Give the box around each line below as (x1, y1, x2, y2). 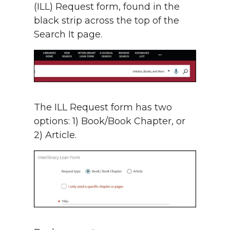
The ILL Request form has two (34, 102, 172, 113)
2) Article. (34, 129, 79, 141)
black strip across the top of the (34, 15, 179, 27)
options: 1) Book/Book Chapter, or (34, 116, 185, 127)
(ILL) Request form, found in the (34, 1, 180, 13)
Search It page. (34, 29, 105, 41)
